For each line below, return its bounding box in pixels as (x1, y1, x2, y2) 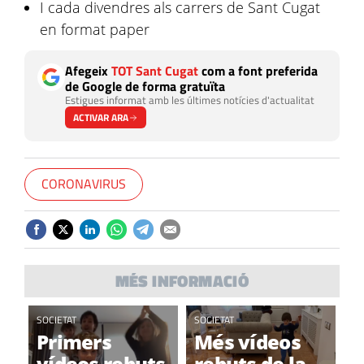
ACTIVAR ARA (73, 110, 128, 125)
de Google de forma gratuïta (65, 76, 225, 96)
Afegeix (65, 61, 111, 80)
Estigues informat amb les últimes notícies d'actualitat (65, 92, 314, 108)
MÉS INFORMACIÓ (115, 268, 249, 293)
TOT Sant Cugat (111, 61, 198, 80)
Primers (37, 328, 111, 355)
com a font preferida (198, 61, 318, 80)
